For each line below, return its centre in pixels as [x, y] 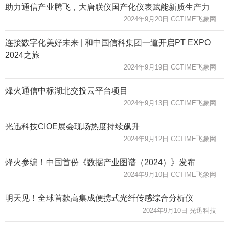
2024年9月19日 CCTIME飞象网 [170, 67]
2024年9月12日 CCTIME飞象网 [170, 139]
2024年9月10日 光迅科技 [179, 210]
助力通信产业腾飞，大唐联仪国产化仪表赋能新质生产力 [107, 7]
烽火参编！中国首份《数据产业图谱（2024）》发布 [100, 162]
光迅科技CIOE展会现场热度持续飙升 [72, 126]
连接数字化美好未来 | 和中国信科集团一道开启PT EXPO [108, 42]
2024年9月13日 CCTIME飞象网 [170, 103]
